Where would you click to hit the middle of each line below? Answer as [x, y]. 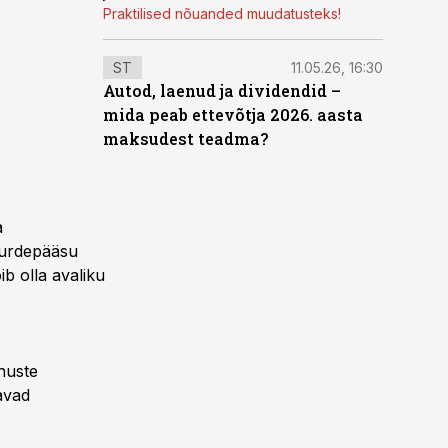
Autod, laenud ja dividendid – [222, 90]
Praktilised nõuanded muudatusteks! [222, 13]
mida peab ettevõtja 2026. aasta [233, 114]
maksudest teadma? [185, 138]
